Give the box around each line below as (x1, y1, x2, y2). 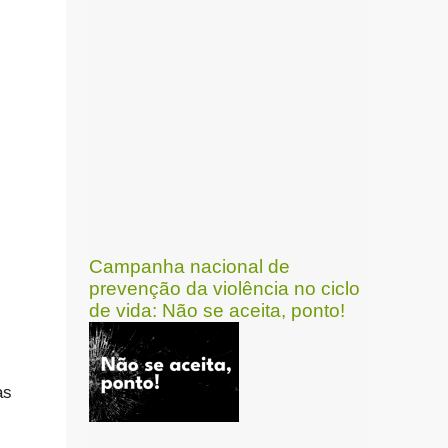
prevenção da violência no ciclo (88, 278, 360, 299)
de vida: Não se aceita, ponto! (88, 300, 345, 321)
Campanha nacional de (88, 256, 290, 277)
